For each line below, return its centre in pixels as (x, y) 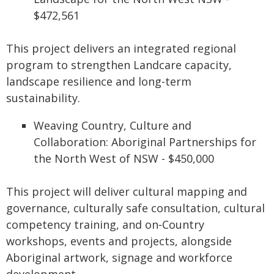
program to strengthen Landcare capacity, (119, 65)
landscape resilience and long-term (99, 81)
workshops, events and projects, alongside (119, 241)
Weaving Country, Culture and (113, 125)
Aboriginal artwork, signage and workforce (119, 257)
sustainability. (43, 98)
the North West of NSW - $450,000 (124, 158)
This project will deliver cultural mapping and (127, 191)
